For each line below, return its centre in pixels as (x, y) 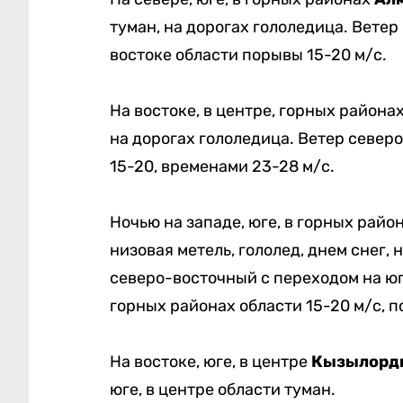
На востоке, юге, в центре (210, 362)
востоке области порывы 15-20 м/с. (248, 55)
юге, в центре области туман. (222, 390)
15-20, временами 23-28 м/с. (222, 167)
